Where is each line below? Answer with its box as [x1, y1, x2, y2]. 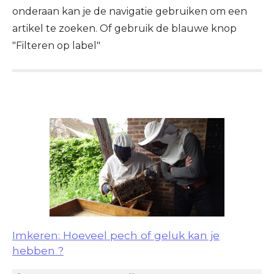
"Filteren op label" [12, 40, 100, 52]
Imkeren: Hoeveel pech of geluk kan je [12, 229, 220, 242]
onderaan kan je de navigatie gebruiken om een [12, 6, 247, 18]
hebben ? [12, 244, 64, 257]
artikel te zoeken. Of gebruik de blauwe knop [12, 23, 237, 35]
